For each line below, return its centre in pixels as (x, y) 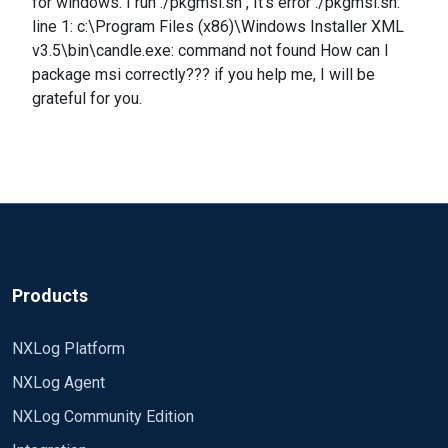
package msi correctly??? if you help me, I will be (203, 74)
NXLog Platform (68, 348)
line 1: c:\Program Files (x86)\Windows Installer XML (218, 26)
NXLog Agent (58, 382)
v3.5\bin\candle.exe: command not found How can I (210, 50)
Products (50, 295)
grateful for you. (87, 98)
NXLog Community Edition (103, 416)
